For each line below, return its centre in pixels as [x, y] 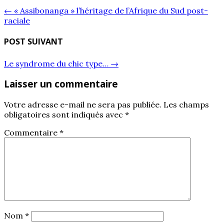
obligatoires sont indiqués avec [64, 115]
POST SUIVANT [33, 42]
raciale [17, 21]
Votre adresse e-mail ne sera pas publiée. [83, 105]
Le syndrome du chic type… [57, 63]
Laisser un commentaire [61, 84]
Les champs [186, 105]
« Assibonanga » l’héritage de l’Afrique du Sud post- [110, 11]
